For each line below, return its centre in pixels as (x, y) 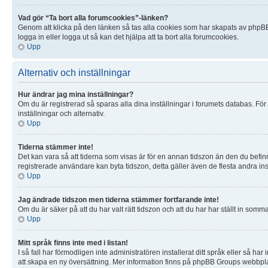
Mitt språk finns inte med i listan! (73, 243)
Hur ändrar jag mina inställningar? (76, 94)
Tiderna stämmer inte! (56, 147)
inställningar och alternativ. (61, 113)
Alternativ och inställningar (74, 72)
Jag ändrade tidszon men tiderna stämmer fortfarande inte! (118, 200)
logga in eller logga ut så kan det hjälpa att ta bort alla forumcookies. (128, 37)
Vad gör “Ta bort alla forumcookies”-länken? (93, 18)
